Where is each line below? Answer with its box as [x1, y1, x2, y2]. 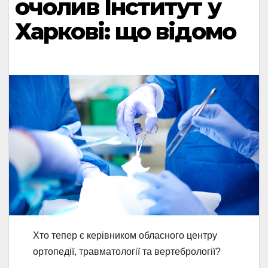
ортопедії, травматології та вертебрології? [33, 246, 221, 257]
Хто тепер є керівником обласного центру [33, 230, 217, 241]
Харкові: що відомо [15, 17, 236, 45]
